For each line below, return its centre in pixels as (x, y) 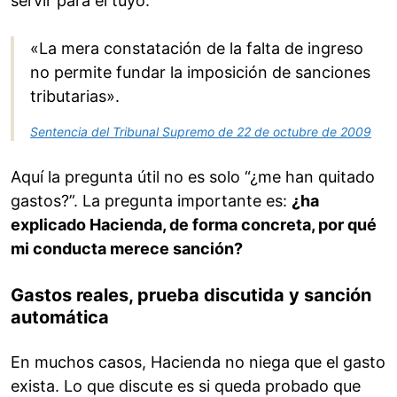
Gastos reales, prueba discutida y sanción (191, 296)
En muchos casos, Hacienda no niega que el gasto (198, 362)
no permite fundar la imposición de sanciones (200, 73)
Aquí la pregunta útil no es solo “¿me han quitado (193, 177)
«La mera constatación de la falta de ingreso (197, 49)
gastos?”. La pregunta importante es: (151, 201)
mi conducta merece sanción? (127, 249)
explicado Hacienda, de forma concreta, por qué (194, 225)
